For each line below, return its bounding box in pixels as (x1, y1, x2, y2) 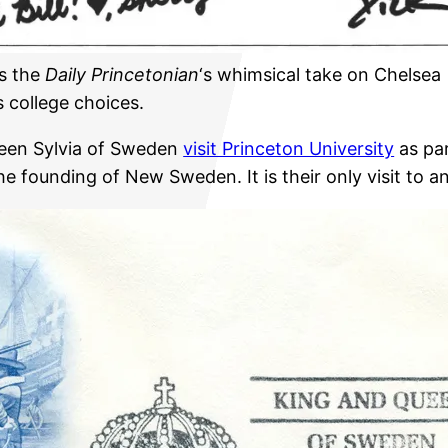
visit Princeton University (183, 138, 395, 160)
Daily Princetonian (45, 64, 199, 86)
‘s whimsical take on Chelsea (199, 64, 441, 86)
